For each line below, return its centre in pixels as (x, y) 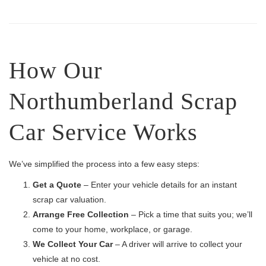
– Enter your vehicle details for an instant (159, 185)
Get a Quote (57, 185)
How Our (56, 70)
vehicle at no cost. (66, 259)
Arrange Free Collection (81, 214)
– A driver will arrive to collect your (178, 244)
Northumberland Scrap (123, 101)
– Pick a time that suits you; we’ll (191, 214)
